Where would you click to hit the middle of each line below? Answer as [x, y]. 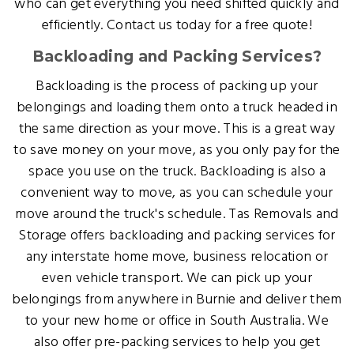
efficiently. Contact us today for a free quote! [177, 26]
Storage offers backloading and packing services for [177, 236]
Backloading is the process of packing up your [177, 87]
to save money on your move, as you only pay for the [177, 151]
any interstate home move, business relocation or [177, 257]
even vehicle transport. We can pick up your [177, 279]
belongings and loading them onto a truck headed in [177, 108]
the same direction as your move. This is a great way [177, 129]
